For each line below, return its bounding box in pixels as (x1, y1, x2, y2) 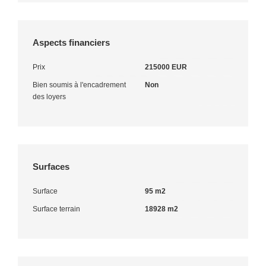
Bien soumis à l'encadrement (33, 80, 126, 89)
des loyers (33, 92, 66, 101)
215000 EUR (145, 62, 187, 71)
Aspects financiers (33, 37, 110, 47)
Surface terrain (33, 204, 80, 213)
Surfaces (33, 161, 69, 172)
